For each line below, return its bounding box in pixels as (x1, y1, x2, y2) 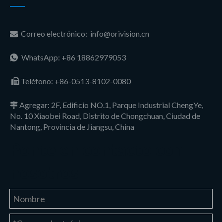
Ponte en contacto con (10, 139, 183, 159)
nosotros (10, 162, 78, 182)
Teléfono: (19, 76, 55, 86)
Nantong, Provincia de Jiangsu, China (10, 122, 134, 131)
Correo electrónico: (18, 29, 90, 38)
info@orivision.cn (90, 29, 149, 38)
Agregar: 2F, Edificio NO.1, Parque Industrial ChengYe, (18, 100, 203, 110)
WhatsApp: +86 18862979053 (20, 53, 127, 62)
